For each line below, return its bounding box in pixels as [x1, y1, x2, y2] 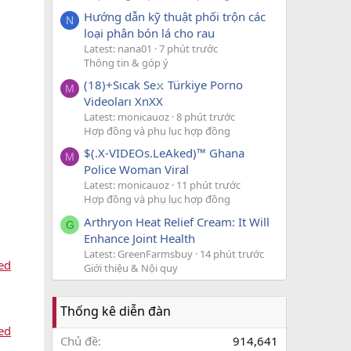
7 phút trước [159, 41, 218, 56]
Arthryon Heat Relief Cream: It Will [84, 213, 270, 230]
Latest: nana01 [84, 41, 152, 56]
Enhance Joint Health [84, 230, 195, 246]
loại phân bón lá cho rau [84, 24, 215, 41]
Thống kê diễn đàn [60, 302, 171, 320]
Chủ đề [60, 332, 98, 349]
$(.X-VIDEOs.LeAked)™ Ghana [84, 145, 244, 161]
